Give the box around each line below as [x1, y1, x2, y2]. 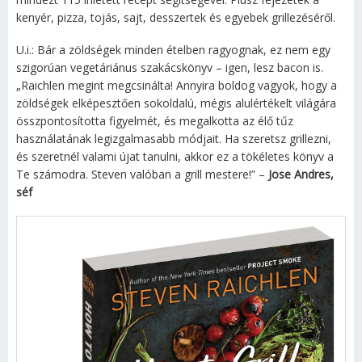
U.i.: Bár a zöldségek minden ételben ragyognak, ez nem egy [16, 42, 330, 57]
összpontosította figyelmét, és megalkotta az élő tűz [16, 113, 293, 128]
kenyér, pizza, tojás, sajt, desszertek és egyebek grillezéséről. [16, 10, 335, 25]
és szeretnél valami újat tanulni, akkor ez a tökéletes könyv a [16, 149, 334, 164]
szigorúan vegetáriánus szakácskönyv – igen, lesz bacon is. [16, 60, 323, 75]
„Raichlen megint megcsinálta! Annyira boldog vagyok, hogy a [16, 78, 337, 93]
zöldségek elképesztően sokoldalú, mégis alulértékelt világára [16, 95, 336, 111]
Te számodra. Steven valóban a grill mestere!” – [16, 166, 268, 182]
